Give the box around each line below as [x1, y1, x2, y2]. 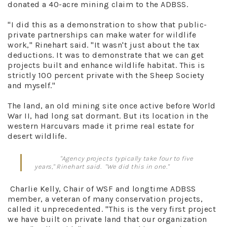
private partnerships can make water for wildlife [8, 30, 196, 40]
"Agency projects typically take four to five [60, 155, 193, 162]
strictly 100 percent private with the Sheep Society [8, 70, 204, 80]
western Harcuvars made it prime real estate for [8, 121, 195, 131]
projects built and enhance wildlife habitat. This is [8, 60, 205, 70]
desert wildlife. [8, 131, 69, 141]
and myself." [8, 81, 55, 90]
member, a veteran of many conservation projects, [8, 194, 203, 204]
